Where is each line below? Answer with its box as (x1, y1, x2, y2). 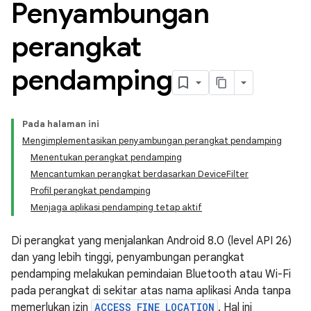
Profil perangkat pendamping (31, 185, 151, 196)
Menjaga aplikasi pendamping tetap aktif (31, 201, 202, 213)
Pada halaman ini (22, 118, 99, 130)
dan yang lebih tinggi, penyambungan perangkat (11, 251, 244, 264)
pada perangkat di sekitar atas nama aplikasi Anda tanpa (11, 284, 291, 298)
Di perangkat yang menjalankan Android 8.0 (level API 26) (11, 234, 292, 248)
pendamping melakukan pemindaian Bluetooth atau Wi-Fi (11, 267, 291, 281)
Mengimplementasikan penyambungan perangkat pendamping (22, 135, 282, 146)
